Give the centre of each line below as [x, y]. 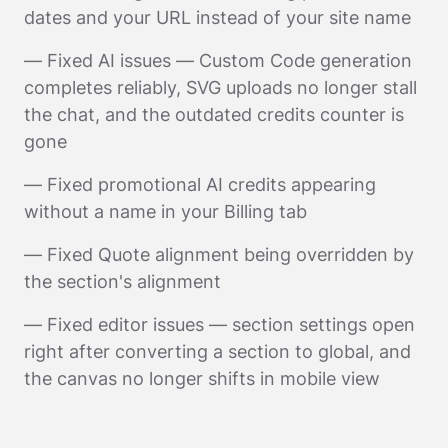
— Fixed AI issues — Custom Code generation [218, 60]
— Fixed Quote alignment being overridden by [219, 254]
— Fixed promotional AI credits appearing [200, 184]
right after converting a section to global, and [217, 351]
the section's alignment [122, 281]
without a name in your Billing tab [165, 211]
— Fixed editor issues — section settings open [219, 324]
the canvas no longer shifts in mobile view [202, 378]
